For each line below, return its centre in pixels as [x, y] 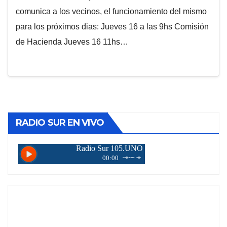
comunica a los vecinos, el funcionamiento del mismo [111, 11]
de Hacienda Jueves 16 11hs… [72, 42]
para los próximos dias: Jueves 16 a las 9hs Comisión [112, 27]
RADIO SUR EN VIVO [60, 123]
